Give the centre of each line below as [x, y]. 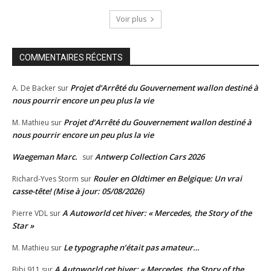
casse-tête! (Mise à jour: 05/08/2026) [78, 191]
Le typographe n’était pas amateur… [132, 248]
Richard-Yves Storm [45, 179]
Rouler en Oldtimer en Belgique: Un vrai [168, 179]
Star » [23, 226]
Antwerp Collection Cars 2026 [150, 157]
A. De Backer [34, 88]
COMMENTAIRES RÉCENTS [71, 58]
